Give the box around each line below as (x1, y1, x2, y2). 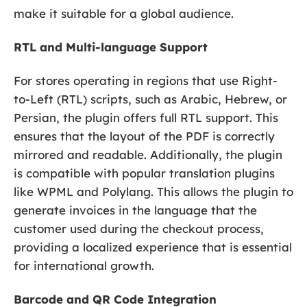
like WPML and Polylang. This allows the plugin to (14, 184, 293, 199)
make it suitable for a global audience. (14, 5, 234, 21)
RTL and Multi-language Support (14, 39, 208, 54)
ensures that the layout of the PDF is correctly (14, 128, 275, 143)
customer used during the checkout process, (14, 221, 264, 236)
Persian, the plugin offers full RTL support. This (14, 110, 278, 125)
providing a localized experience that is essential (14, 239, 292, 254)
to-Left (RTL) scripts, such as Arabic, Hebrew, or (14, 91, 287, 106)
